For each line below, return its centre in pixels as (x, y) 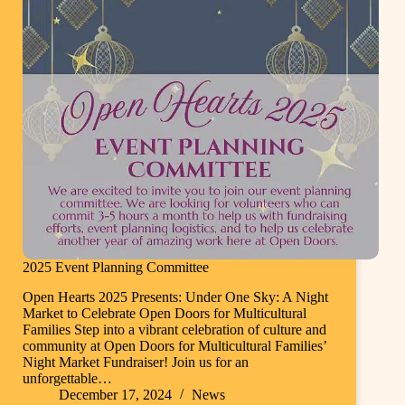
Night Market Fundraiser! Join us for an (136, 363)
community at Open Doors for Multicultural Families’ (174, 346)
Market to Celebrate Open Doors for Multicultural (165, 314)
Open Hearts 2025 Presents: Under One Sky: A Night (175, 297)
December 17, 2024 (115, 395)
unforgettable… (67, 379)
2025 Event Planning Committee (116, 268)
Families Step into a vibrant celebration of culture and (174, 330)
